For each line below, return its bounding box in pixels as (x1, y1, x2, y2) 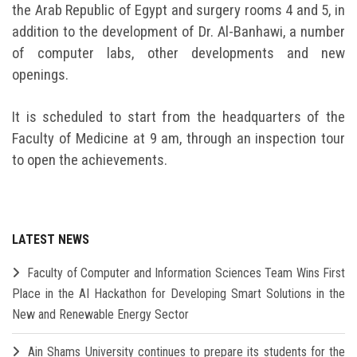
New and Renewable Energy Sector (12, 306, 189, 322)
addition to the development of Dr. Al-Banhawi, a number (12, 22, 345, 41)
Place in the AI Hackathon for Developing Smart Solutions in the (12, 285, 345, 301)
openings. (12, 65, 69, 84)
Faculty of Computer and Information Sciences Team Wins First (27, 265, 346, 280)
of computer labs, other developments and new (12, 44, 345, 62)
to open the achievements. (12, 151, 167, 169)
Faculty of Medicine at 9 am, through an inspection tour (12, 129, 345, 147)
